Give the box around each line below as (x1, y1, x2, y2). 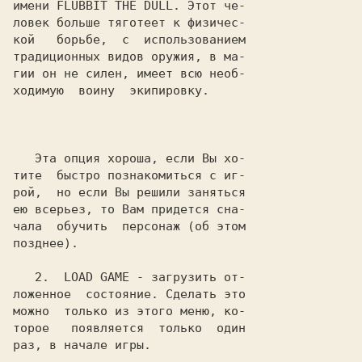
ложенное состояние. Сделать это (13, 287, 246, 301)
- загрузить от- (129, 270, 246, 284)
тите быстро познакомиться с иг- (13, 168, 246, 183)
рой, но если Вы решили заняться (13, 185, 246, 200)
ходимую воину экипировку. (13, 83, 209, 98)
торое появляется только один (13, 321, 246, 335)
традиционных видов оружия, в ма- (13, 49, 246, 64)
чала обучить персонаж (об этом (13, 219, 246, 234)
